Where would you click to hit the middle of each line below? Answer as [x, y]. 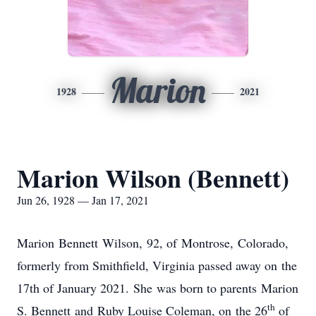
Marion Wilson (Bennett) [153, 178]
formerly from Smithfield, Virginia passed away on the [157, 265]
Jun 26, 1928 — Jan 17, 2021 [83, 200]
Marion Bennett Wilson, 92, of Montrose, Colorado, [153, 243]
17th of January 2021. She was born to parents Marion [158, 288]
